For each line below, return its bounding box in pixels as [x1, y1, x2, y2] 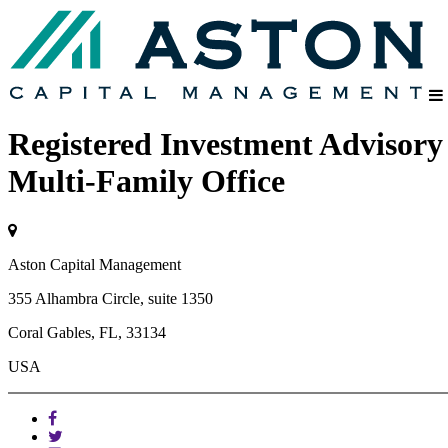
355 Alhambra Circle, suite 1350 [8, 289, 213, 307]
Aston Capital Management [8, 255, 181, 273]
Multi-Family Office [8, 163, 285, 200]
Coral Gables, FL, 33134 [8, 323, 166, 341]
